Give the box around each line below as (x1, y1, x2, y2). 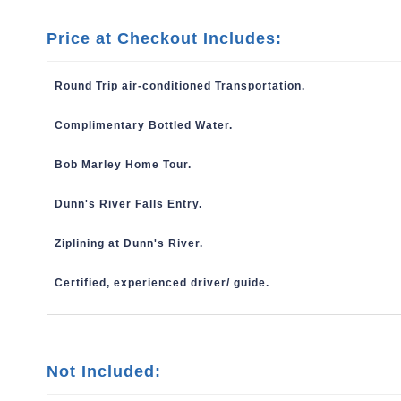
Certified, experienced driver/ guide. (55, 277, 270, 289)
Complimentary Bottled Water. (55, 119, 234, 132)
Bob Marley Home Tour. (55, 158, 192, 171)
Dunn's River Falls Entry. (55, 198, 203, 210)
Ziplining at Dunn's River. (55, 237, 204, 250)
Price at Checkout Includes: (47, 30, 283, 47)
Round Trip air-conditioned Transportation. (55, 80, 306, 92)
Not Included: (47, 363, 162, 380)
